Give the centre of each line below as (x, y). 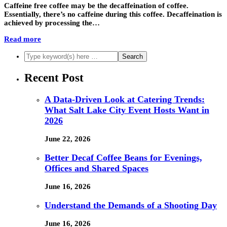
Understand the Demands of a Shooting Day (131, 205)
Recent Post (54, 78)
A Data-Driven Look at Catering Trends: (125, 99)
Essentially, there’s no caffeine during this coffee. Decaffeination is (113, 14)
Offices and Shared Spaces (97, 168)
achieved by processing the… (52, 23)
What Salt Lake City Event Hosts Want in (127, 110)
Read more (23, 39)
